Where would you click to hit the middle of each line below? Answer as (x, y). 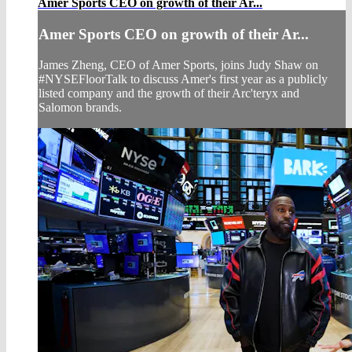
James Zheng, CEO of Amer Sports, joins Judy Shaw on (178, 64)
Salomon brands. (80, 107)
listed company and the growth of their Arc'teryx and (169, 93)
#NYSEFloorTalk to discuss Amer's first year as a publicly (183, 79)
